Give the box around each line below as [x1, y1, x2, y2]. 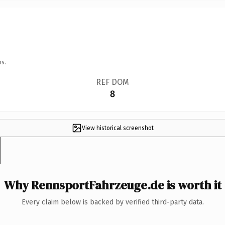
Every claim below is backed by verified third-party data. [21, 197, 204, 206]
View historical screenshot [81, 124, 154, 132]
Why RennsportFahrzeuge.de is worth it [4, 176, 221, 193]
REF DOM [95, 77, 129, 87]
